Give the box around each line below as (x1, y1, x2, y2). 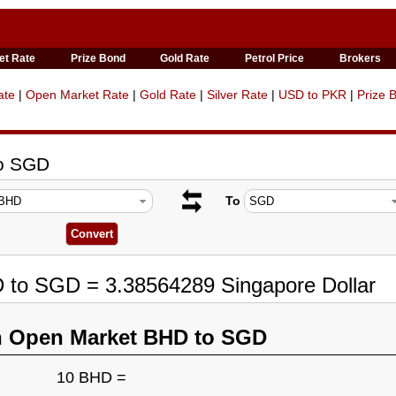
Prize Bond (70, 52, 126, 65)
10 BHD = (57, 369, 126, 386)
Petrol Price (245, 52, 305, 65)
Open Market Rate (26, 88, 129, 102)
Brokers (339, 52, 382, 65)
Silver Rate (207, 88, 268, 102)
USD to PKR (278, 88, 346, 102)
